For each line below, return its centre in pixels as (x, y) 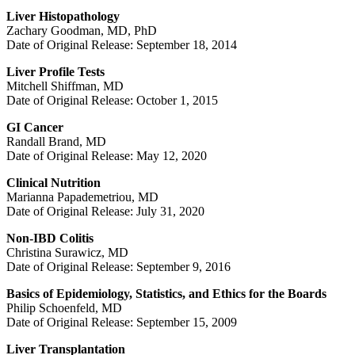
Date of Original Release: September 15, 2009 (122, 322)
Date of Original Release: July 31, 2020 (105, 211)
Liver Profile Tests (55, 71)
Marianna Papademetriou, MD (82, 197)
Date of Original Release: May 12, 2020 (107, 155)
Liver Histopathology (63, 16)
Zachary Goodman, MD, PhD (82, 30)
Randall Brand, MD (56, 141)
